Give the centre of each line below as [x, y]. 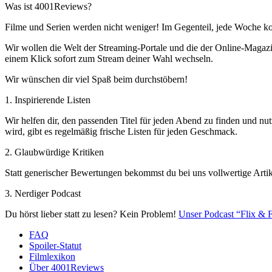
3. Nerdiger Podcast [43, 193]
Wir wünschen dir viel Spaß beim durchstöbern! [96, 79]
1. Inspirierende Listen [48, 100]
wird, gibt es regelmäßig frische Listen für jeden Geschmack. [121, 131]
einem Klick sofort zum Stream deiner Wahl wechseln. [109, 58]
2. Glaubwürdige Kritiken [54, 152]
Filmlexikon [52, 256]
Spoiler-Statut [55, 245]
